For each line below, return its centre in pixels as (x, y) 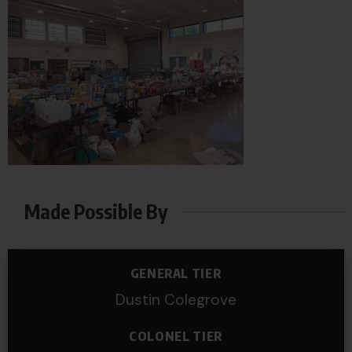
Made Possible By (96, 211)
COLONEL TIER (176, 336)
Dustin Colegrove (176, 300)
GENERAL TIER (176, 273)
